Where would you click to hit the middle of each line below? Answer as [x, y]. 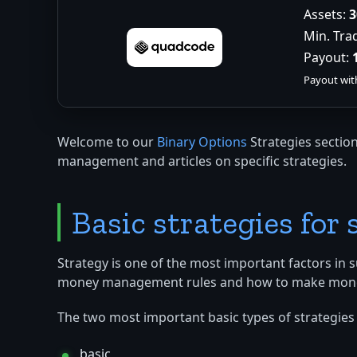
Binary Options [202, 143]
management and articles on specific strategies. [202, 162]
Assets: [325, 16]
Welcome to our [107, 143]
